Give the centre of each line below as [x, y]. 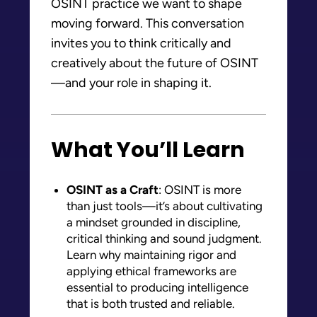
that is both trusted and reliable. [151, 303]
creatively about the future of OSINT [155, 63]
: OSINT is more [200, 189]
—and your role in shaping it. [131, 82]
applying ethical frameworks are [151, 271]
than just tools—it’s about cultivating [165, 206]
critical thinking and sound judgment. [164, 238]
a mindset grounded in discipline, [154, 222]
